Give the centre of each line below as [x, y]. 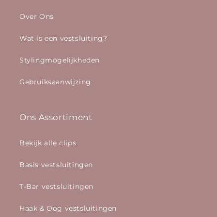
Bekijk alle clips [48, 143]
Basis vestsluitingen [56, 165]
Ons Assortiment [56, 117]
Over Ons [37, 16]
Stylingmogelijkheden [60, 60]
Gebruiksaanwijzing [55, 82]
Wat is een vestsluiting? [63, 38]
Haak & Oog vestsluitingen [68, 208]
